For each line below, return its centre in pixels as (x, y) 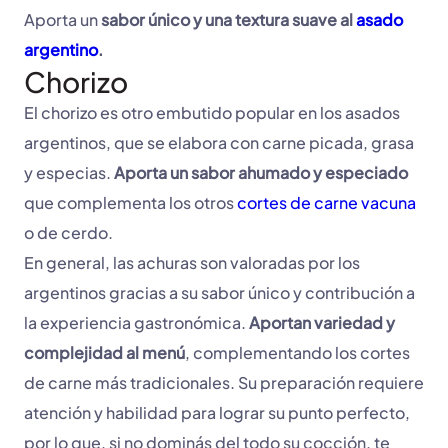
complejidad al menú (104, 353)
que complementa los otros (130, 203)
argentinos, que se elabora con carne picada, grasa (219, 143)
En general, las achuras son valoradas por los (192, 263)
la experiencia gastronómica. (136, 323)
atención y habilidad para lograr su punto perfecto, (217, 413)
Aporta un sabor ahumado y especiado (259, 173)
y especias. (67, 173)
